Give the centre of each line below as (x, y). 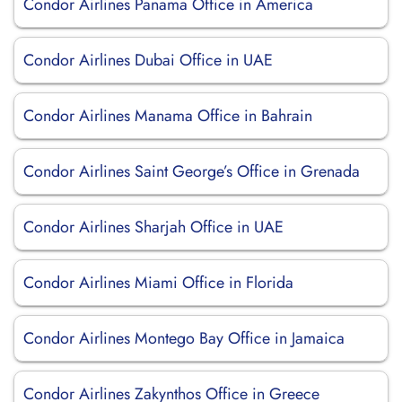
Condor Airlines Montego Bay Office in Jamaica (184, 338)
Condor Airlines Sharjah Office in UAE (153, 227)
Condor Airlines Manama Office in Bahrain (168, 116)
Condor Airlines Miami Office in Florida (158, 283)
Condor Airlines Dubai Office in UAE (148, 60)
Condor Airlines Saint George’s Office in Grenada (192, 171)
